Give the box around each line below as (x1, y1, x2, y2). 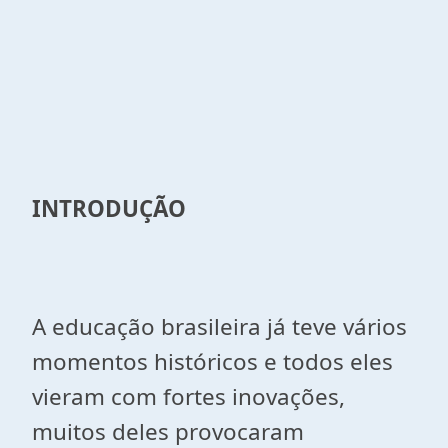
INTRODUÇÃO (32, 193, 186, 224)
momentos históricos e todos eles (32, 346, 393, 377)
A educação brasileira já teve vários (32, 311, 407, 342)
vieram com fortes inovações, (32, 381, 345, 412)
